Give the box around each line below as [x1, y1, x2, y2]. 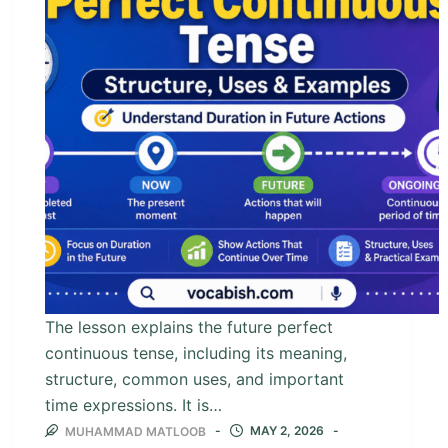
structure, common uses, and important [45, 369, 344, 390]
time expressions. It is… [45, 395, 222, 416]
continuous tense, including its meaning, [45, 343, 347, 364]
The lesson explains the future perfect [45, 317, 333, 338]
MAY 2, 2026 [250, 422, 324, 438]
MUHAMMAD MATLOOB [65, 424, 206, 439]
